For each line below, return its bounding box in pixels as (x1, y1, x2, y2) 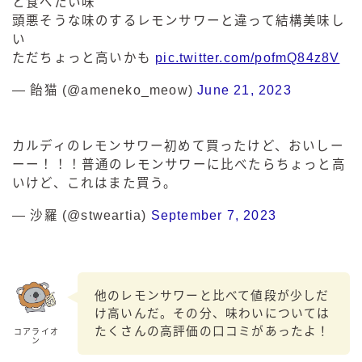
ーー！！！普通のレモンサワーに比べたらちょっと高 (12, 158, 346, 172)
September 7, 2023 (150, 208, 277, 223)
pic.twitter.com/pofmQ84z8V (155, 51, 340, 65)
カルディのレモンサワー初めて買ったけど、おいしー (12, 139, 344, 154)
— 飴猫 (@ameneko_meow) (12, 83, 198, 98)
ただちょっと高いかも (12, 51, 156, 65)
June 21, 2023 (197, 83, 292, 98)
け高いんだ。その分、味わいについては (95, 306, 330, 320)
